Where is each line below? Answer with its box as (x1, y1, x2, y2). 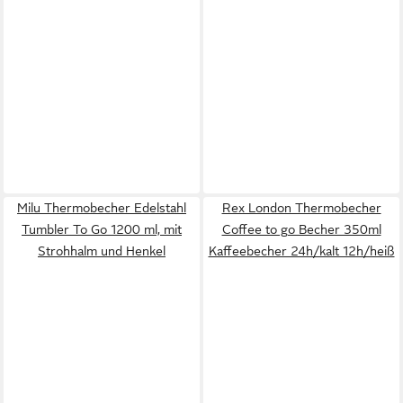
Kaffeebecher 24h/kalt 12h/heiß (208, 244, 395, 258)
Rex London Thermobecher (221, 201, 381, 215)
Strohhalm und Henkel (38, 244, 166, 258)
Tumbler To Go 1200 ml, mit (22, 222, 182, 237)
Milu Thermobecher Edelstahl (17, 201, 186, 215)
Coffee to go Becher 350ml (221, 222, 381, 237)
